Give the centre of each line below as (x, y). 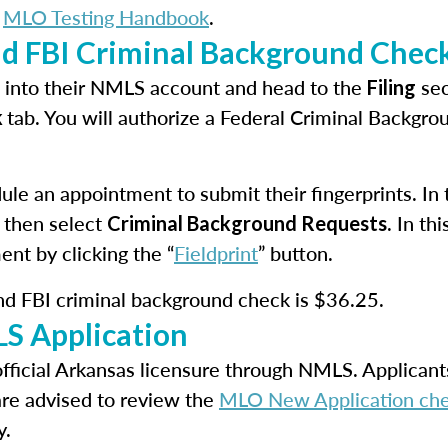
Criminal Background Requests (247, 223)
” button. (295, 253)
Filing (391, 87)
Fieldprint (216, 253)
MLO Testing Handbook (106, 17)
